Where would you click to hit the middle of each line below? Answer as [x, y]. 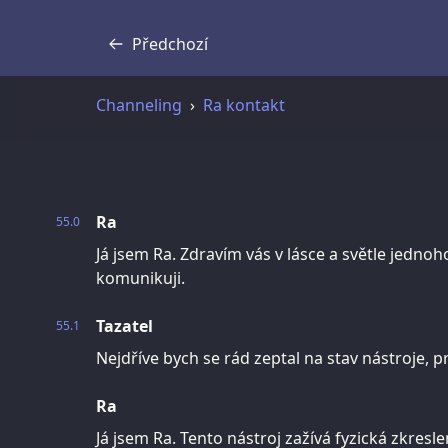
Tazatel [124, 325]
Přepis [140, 54]
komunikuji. [140, 278]
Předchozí [170, 43]
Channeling [139, 104]
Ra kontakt [244, 104]
